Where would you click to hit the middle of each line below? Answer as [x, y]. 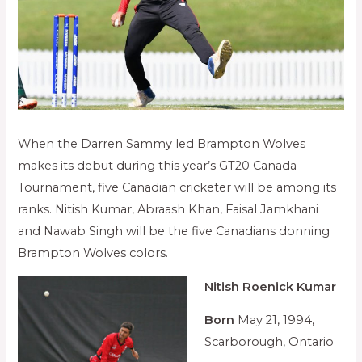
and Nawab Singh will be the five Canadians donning [174, 232]
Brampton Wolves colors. [93, 253]
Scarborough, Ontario [269, 342]
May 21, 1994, [275, 320]
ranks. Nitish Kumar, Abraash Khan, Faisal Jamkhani [168, 210]
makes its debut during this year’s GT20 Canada [158, 166]
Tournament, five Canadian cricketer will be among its [177, 188]
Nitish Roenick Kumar [271, 286]
